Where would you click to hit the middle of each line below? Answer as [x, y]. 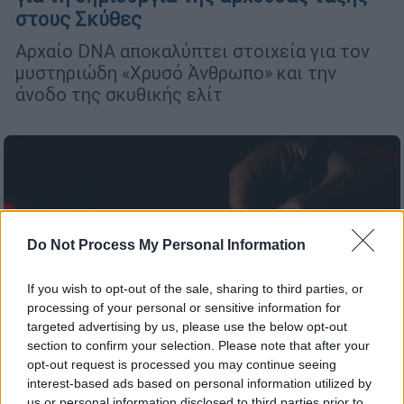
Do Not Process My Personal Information [166, 245]
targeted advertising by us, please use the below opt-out [187, 326]
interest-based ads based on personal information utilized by [199, 383]
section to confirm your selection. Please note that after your [198, 345]
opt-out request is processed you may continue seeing [182, 364]
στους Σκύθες [78, 20]
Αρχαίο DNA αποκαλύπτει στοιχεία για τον [193, 51]
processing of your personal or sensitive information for [184, 308]
